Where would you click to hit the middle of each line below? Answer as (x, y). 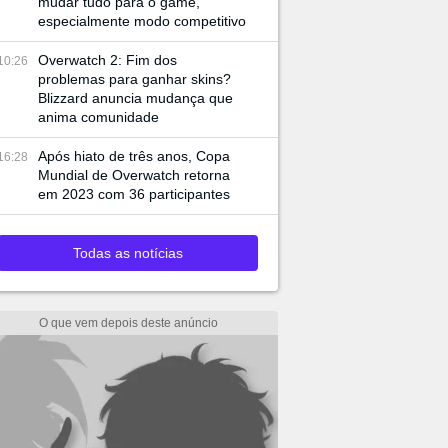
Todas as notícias (128, 253)
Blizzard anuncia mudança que (135, 98)
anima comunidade (98, 117)
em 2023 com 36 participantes (134, 194)
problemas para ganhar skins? (134, 79)
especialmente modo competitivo (142, 21)
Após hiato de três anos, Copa (134, 156)
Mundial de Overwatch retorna (134, 175)
